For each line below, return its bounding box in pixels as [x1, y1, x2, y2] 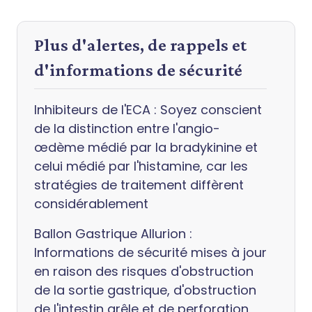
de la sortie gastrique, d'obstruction [34, 281, 256, 299]
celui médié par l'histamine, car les [34, 157, 248, 175]
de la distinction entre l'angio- [34, 120, 220, 137]
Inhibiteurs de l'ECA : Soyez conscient [34, 101, 262, 118]
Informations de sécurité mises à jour [34, 244, 267, 261]
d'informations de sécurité [34, 60, 242, 80]
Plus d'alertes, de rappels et [34, 35, 247, 55]
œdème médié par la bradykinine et [34, 139, 258, 156]
